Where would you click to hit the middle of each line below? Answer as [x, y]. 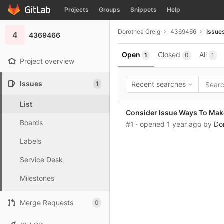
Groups [110, 10]
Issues [31, 84]
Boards [31, 123]
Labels [31, 141]
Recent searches [159, 84]
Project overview [47, 61]
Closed [169, 55]
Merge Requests [47, 203]
